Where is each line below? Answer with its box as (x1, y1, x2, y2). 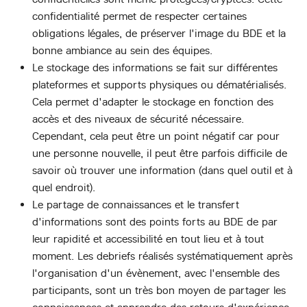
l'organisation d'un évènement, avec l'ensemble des (32, 266, 280, 280)
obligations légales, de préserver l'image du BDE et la (32, 26, 286, 40)
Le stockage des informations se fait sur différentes (32, 60, 278, 74)
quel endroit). (32, 180, 95, 194)
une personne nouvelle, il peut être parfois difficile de (32, 146, 287, 160)
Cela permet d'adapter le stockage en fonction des (32, 95, 273, 108)
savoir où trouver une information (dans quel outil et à (32, 163, 293, 177)
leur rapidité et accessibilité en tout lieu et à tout (32, 232, 264, 245)
